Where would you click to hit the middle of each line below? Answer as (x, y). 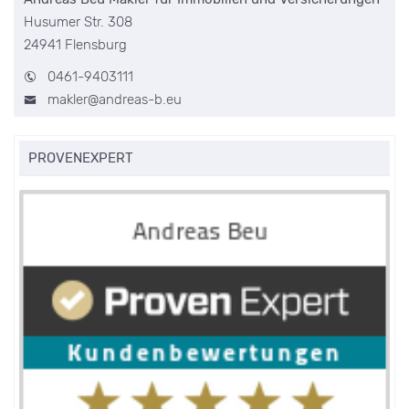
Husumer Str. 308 (78, 21)
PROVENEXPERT (81, 157)
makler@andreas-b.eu (115, 99)
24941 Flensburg (75, 44)
